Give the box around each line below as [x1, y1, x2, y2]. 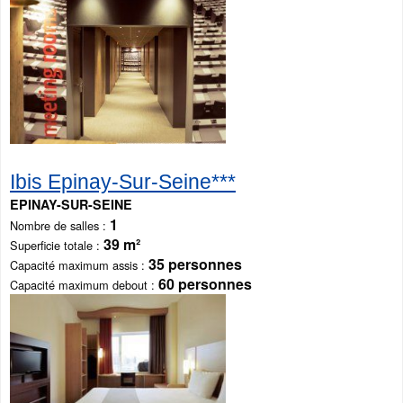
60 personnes [158, 273, 252, 294]
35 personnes [148, 253, 242, 274]
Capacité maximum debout [10, 275, 148, 293]
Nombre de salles [10, 216, 99, 234]
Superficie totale [10, 236, 93, 254]
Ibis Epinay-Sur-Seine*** [10, 169, 236, 193]
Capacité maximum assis [10, 255, 138, 273]
